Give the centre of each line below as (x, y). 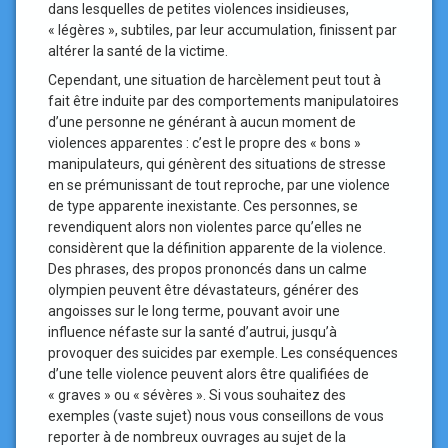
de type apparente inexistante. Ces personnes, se (203, 206)
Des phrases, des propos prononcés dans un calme (207, 269)
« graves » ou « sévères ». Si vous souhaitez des (197, 395)
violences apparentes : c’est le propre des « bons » (204, 143)
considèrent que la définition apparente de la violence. (217, 248)
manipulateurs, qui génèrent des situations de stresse (217, 164)
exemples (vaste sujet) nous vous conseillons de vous (216, 416)
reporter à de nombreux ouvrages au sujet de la (197, 437)
